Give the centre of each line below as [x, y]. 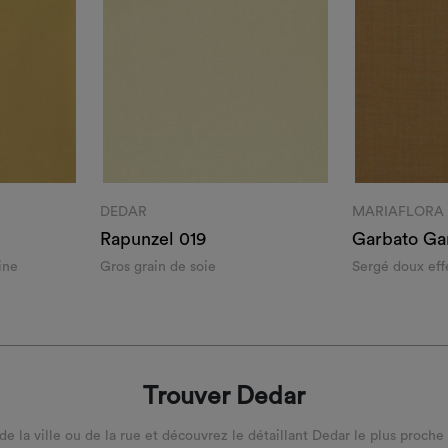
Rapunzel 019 [152, 239]
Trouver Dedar [224, 396]
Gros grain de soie [157, 267]
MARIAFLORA [397, 212]
